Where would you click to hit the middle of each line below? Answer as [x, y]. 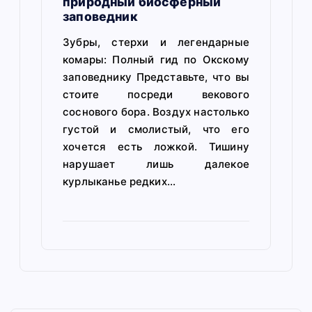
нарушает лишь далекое [156, 164]
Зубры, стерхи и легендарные [156, 42]
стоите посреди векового [156, 94]
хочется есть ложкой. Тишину [156, 146]
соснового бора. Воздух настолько [156, 111]
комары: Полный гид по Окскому [156, 59]
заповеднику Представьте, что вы [156, 77]
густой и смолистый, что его [156, 129]
